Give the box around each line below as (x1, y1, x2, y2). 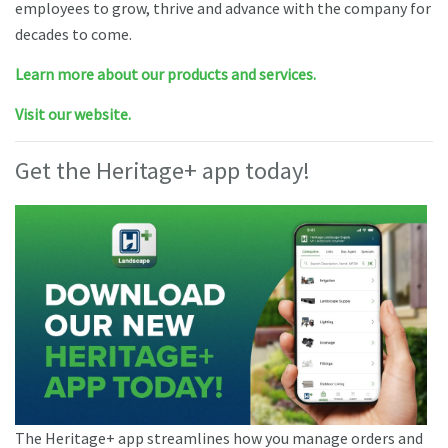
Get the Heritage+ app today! (15, 154, 310, 186)
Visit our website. (15, 103, 131, 124)
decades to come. (15, 23, 132, 44)
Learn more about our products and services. (15, 63, 316, 84)
